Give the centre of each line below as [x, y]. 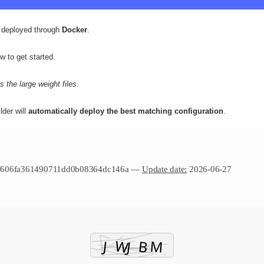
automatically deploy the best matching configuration [126, 111]
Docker [75, 29]
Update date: [164, 169]
